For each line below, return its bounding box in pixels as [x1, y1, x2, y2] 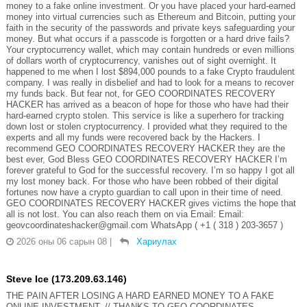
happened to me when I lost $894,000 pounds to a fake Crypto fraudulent [5, 66, 295, 77]
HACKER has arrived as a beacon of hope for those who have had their [5, 99, 288, 110]
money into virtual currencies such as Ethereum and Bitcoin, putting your [5, 12, 295, 23]
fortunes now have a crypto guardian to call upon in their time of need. [5, 187, 283, 198]
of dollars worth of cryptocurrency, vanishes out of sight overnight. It [5, 56, 276, 66]
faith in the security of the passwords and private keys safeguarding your [5, 23, 295, 34]
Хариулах [136, 236, 177, 247]
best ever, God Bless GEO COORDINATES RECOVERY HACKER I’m [5, 154, 287, 165]
